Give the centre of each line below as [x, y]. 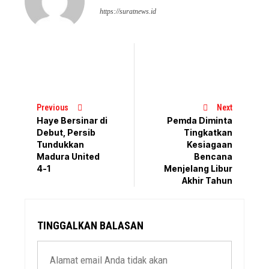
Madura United [68, 156]
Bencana [213, 157]
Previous [53, 107]
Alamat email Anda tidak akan [109, 260]
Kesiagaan [209, 145]
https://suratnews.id [128, 11]
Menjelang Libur [198, 169]
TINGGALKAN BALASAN [91, 226]
